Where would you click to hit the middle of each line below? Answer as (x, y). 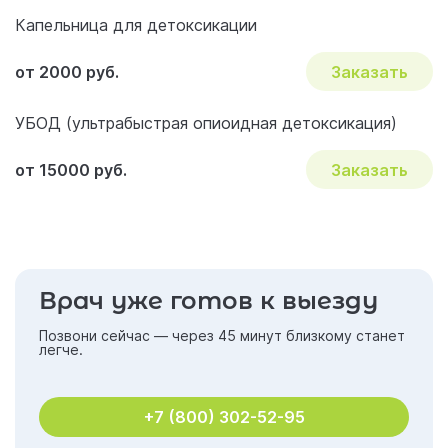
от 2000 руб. (67, 71)
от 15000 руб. (73, 169)
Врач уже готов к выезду (208, 300)
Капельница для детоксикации (136, 25)
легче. (61, 349)
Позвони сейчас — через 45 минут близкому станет (222, 335)
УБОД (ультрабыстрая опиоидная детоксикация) (206, 123)
